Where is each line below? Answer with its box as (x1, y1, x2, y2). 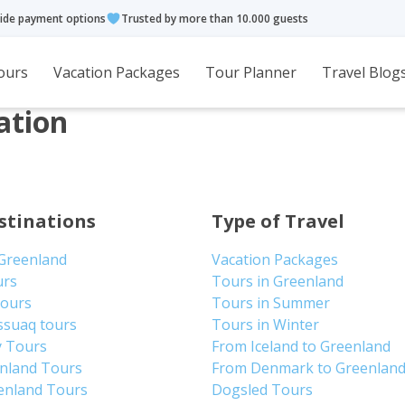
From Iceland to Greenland (211, 336, 391, 356)
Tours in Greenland (211, 271, 344, 291)
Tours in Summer (211, 293, 330, 313)
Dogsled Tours (211, 380, 313, 400)
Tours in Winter (211, 315, 319, 334)
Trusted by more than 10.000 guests (121, 10, 309, 26)
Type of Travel (211, 209, 344, 233)
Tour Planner (204, 62, 297, 82)
